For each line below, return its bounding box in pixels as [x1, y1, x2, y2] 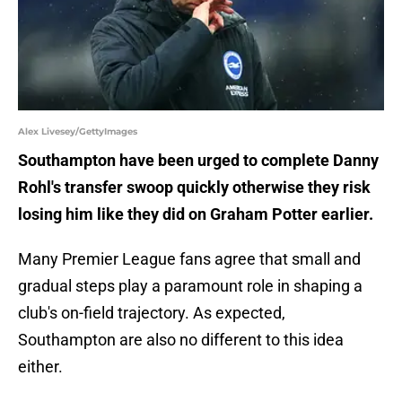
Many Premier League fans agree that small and [18, 249, 361, 269]
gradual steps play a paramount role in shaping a [18, 276, 363, 296]
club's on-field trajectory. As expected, [18, 303, 285, 323]
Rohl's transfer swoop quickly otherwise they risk [18, 178, 371, 197]
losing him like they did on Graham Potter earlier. [18, 205, 373, 224]
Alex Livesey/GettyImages [18, 126, 137, 138]
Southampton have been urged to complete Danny [18, 151, 379, 170]
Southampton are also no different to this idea [18, 330, 344, 350]
